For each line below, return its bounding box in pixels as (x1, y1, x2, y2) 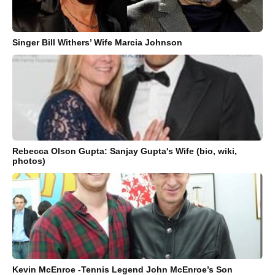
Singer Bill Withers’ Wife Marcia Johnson (12, 37, 182, 48)
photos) (12, 156, 45, 166)
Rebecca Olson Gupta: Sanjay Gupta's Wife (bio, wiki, (12, 146, 237, 157)
